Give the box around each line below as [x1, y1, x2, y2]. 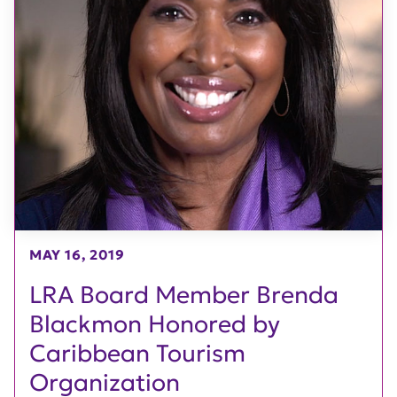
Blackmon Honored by [29, 309, 280, 339]
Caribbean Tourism [29, 339, 245, 369]
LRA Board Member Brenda [29, 280, 339, 310]
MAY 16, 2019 [29, 246, 125, 264]
